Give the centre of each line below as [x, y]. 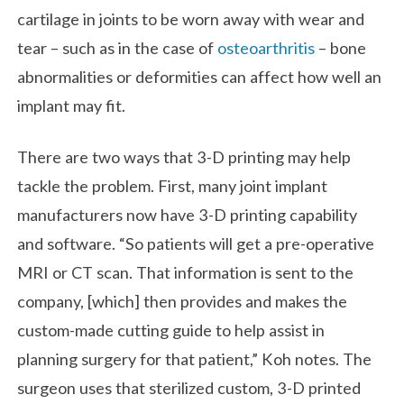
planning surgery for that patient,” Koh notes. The [195, 359]
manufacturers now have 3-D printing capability [188, 215]
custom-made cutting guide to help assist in [171, 331]
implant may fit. [72, 105]
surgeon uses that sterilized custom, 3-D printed [189, 388]
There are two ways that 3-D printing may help [184, 157]
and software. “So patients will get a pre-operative [196, 244]
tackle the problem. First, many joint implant [173, 186]
